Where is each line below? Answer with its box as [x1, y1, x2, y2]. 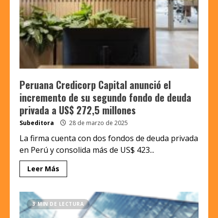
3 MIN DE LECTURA [33, 200, 84, 207]
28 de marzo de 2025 [68, 118, 128, 127]
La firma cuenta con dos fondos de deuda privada [19, 132, 198, 144]
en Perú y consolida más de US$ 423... [19, 144, 154, 155]
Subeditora [19, 118, 54, 127]
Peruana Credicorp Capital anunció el [19, 77, 171, 92]
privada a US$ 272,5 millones [19, 102, 136, 117]
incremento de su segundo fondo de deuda [19, 90, 191, 105]
